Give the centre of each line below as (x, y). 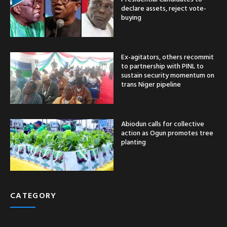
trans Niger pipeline (151, 84)
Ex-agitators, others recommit (167, 56)
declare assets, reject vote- (164, 8)
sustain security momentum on (168, 74)
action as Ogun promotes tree (167, 132)
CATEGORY (33, 195)
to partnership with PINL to (162, 65)
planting (134, 141)
